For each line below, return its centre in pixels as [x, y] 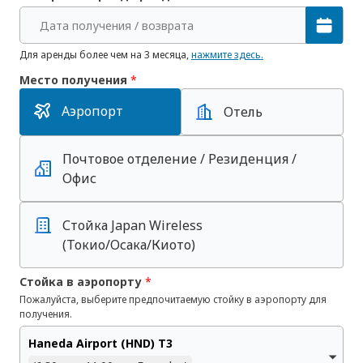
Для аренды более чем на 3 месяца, [105, 55]
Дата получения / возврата [117, 25]
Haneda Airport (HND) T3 [100, 343]
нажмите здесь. [227, 55]
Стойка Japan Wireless [132, 225]
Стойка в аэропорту [82, 282]
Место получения [75, 80]
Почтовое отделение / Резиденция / [179, 159]
